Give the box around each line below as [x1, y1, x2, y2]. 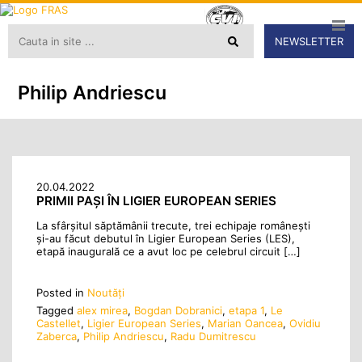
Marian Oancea [208, 317, 283, 330]
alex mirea [77, 304, 128, 318]
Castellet [36, 317, 81, 330]
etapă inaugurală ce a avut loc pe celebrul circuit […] [36, 245, 301, 259]
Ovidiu [289, 317, 321, 330]
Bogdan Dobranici [134, 304, 222, 318]
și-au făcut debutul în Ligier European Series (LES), [36, 232, 295, 246]
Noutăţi [87, 285, 124, 299]
